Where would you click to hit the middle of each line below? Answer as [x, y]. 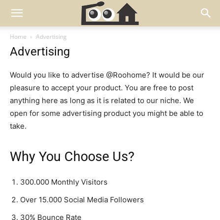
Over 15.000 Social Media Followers [82, 200]
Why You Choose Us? [72, 157]
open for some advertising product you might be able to [107, 113]
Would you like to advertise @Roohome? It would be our [107, 75]
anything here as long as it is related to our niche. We [102, 100]
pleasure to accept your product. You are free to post [102, 88]
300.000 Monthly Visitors [64, 182]
